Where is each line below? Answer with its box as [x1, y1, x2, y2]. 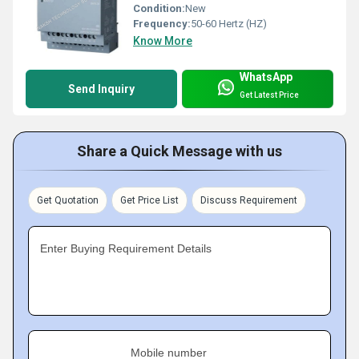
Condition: [133, 2, 185, 14]
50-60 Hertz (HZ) [191, 17, 267, 30]
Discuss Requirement [200, 194, 297, 206]
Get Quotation [37, 194, 99, 206]
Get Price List [120, 194, 179, 206]
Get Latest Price [240, 91, 299, 100]
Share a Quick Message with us [77, 142, 282, 159]
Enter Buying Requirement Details [40, 241, 212, 255]
